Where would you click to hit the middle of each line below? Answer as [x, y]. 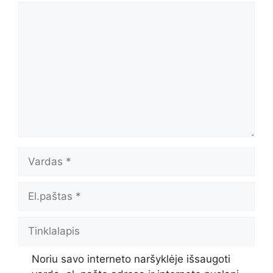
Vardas [35, 154]
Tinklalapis [44, 223]
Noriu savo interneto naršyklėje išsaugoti [131, 259]
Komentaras [47, 8]
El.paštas [40, 189]
